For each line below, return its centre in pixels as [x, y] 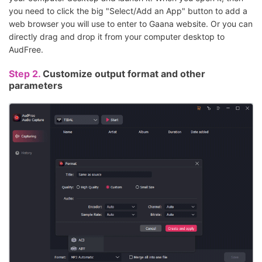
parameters [36, 85]
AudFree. [26, 49]
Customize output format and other [124, 73]
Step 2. [26, 73]
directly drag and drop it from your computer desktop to [117, 36]
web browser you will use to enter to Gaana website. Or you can [131, 23]
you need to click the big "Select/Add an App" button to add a [128, 11]
